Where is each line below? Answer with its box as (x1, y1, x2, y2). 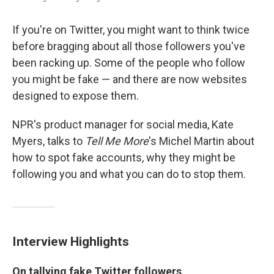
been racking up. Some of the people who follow (12, 56, 245, 69)
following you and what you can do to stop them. (12, 168, 246, 180)
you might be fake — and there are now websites (12, 73, 247, 86)
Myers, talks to (12, 135, 85, 147)
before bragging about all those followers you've (12, 40, 245, 53)
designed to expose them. (12, 89, 139, 102)
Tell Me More (85, 135, 149, 147)
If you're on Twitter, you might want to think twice (12, 23, 250, 36)
